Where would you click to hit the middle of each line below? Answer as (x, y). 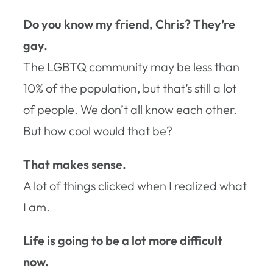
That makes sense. (75, 164)
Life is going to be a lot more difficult (123, 240)
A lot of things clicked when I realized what (135, 185)
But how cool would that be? (98, 130)
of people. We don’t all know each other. (130, 109)
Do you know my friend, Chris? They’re (129, 24)
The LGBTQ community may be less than (131, 66)
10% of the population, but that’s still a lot (130, 88)
